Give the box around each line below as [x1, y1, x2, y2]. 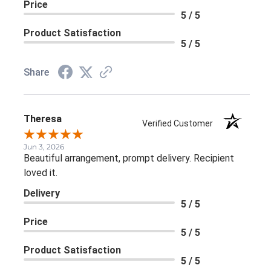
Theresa [24, 113, 62, 125]
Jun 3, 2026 [24, 142, 64, 152]
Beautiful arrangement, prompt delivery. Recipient [24, 152, 234, 165]
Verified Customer [142, 119, 219, 129]
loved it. [24, 167, 57, 179]
